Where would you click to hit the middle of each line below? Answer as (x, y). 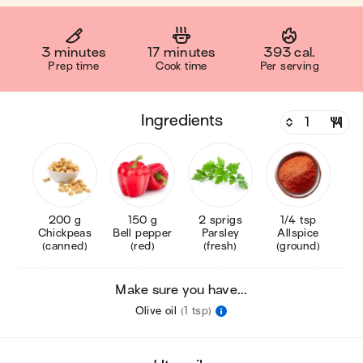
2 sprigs (220, 220)
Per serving (290, 66)
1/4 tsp (298, 220)
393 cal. (290, 53)
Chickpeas (42, 233)
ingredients (184, 120)
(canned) (65, 246)
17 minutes (181, 53)
